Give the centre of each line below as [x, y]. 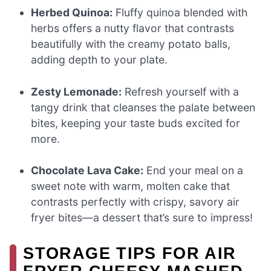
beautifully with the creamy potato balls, [131, 44]
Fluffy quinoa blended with [180, 13]
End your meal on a [194, 171]
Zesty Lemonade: [77, 91]
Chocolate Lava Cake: [87, 171]
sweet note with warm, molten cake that [131, 186]
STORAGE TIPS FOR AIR [130, 253]
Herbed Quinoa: [72, 13]
